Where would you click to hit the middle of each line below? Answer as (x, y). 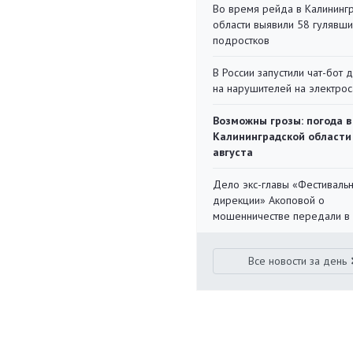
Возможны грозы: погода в (282, 121)
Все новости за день (298, 261)
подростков (241, 40)
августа (233, 152)
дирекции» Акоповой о (269, 200)
